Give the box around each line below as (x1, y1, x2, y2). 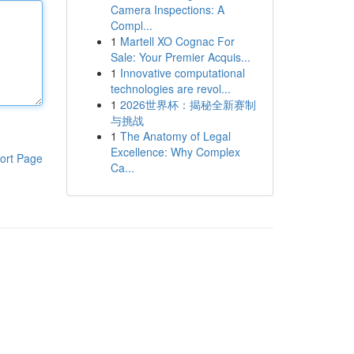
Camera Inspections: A (110, 2, 224, 17)
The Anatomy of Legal (119, 128, 231, 144)
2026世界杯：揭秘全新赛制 (119, 96, 256, 112)
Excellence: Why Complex (110, 144, 240, 160)
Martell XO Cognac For (119, 33, 235, 49)
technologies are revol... (110, 81, 231, 96)
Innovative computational (119, 65, 245, 81)
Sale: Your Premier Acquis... (110, 49, 250, 65)
